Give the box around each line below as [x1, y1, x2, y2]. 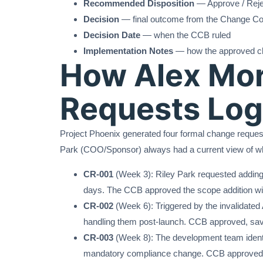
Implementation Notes [83, 46, 173, 56]
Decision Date [83, 30, 140, 41]
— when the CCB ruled [140, 30, 231, 41]
